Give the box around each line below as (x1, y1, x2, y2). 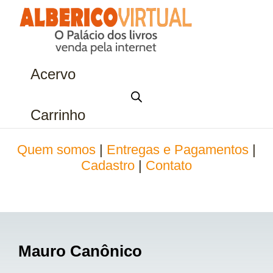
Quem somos (17, 142, 96, 158)
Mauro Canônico (18, 242, 142, 260)
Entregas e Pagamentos (107, 142, 249, 158)
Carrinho (30, 107, 85, 123)
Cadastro (81, 158, 135, 174)
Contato (146, 158, 192, 174)
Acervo (30, 66, 76, 82)
